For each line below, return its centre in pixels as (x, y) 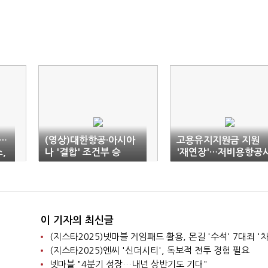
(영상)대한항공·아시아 (90, 140)
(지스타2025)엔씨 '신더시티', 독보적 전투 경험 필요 (149, 250)
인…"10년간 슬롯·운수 (91, 164)
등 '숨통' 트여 (204, 164)
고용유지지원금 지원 (218, 140)
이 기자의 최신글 (77, 220)
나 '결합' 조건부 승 (83, 152)
